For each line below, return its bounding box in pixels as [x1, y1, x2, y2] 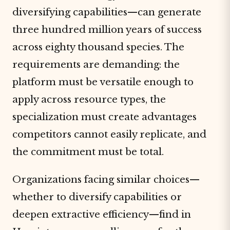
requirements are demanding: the [12, 59, 180, 70]
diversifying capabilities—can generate [12, 6, 201, 18]
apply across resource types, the [12, 93, 166, 105]
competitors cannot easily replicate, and [12, 128, 206, 140]
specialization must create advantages [12, 111, 197, 123]
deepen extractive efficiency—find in [12, 208, 191, 220]
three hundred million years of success [12, 24, 202, 35]
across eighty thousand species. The [12, 41, 184, 53]
